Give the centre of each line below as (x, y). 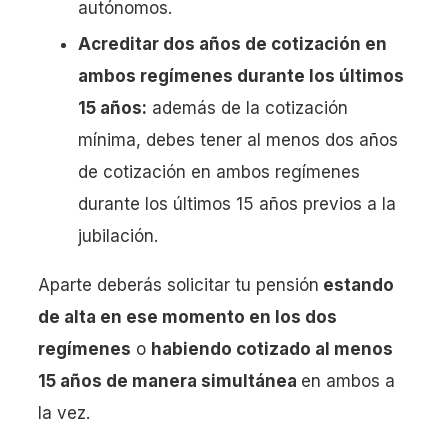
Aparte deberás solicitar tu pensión (178, 285)
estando (356, 285)
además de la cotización (247, 108)
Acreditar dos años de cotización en (232, 44)
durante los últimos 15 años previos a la (237, 204)
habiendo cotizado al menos (272, 349)
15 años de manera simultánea (169, 381)
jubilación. (118, 236)
